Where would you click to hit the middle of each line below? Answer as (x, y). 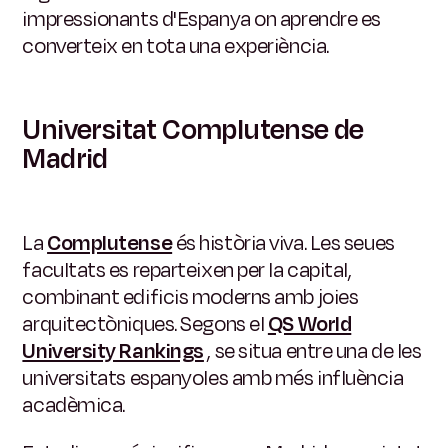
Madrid (65, 159)
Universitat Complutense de (193, 130)
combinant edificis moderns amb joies (190, 297)
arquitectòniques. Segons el (143, 324)
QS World (309, 324)
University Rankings (113, 351)
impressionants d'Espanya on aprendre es (201, 19)
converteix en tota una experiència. (175, 46)
